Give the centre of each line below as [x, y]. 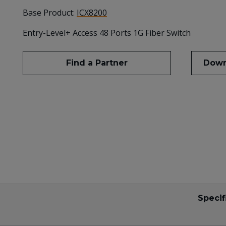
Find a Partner [97, 63]
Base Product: [50, 13]
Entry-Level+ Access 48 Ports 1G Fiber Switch [107, 33]
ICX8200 [92, 13]
